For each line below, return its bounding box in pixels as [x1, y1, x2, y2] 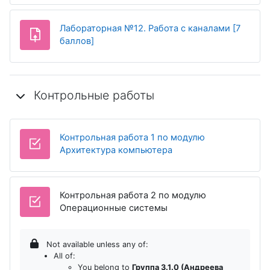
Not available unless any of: [44, 239, 148, 249]
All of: [54, 251, 75, 260]
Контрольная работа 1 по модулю [60, 131, 205, 143]
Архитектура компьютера [60, 144, 172, 155]
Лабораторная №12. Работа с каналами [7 [60, 22, 240, 34]
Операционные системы [60, 202, 168, 213]
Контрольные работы [34, 88, 154, 103]
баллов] [60, 35, 94, 46]
